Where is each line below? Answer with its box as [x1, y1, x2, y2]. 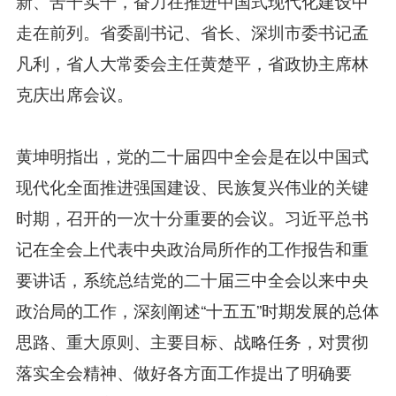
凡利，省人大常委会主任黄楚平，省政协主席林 [15, 49, 369, 74]
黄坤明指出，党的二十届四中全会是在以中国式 [15, 142, 369, 167]
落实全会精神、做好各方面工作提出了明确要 [15, 359, 352, 384]
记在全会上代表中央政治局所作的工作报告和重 [15, 235, 369, 260]
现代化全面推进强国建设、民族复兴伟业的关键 [15, 173, 369, 198]
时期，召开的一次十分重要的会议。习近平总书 [15, 204, 369, 229]
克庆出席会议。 [15, 80, 133, 105]
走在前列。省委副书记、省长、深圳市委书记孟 [15, 19, 369, 43]
